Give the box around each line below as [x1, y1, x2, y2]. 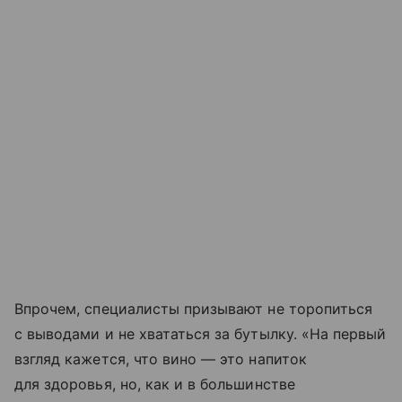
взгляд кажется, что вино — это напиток [14, 350, 307, 369]
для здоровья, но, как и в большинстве [14, 375, 295, 394]
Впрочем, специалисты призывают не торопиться [14, 300, 373, 319]
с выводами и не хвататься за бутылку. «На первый [14, 325, 387, 344]
